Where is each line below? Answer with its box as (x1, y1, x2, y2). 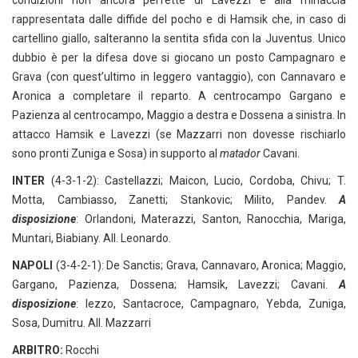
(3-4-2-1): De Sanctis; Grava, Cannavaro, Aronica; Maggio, (53, 259, 346, 272)
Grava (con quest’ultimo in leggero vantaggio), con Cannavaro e (12, 70, 346, 83)
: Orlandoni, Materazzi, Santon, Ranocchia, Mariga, (76, 213, 346, 225)
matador (220, 147, 261, 160)
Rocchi (63, 344, 99, 356)
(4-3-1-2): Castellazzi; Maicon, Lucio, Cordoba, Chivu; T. (45, 174, 346, 187)
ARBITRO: (12, 344, 63, 356)
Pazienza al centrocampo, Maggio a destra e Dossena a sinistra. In (12, 109, 346, 121)
